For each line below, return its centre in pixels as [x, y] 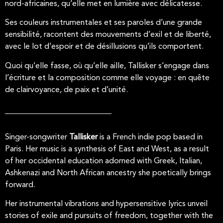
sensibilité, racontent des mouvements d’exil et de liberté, [108, 35]
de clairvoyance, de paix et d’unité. [66, 90]
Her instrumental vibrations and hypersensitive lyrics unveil [106, 204]
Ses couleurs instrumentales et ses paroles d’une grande [104, 23]
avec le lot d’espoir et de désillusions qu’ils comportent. [104, 47]
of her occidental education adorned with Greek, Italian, [104, 161]
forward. [20, 185]
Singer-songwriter [37, 137]
